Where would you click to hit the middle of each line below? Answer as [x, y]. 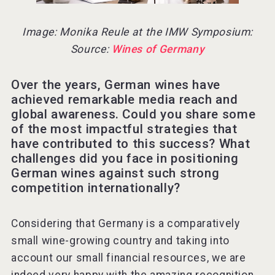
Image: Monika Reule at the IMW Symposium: [137, 32]
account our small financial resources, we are [128, 258]
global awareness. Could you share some [133, 114]
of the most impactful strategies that [124, 129]
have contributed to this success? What [130, 144]
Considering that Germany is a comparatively [125, 224]
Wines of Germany [158, 49]
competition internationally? [95, 188]
